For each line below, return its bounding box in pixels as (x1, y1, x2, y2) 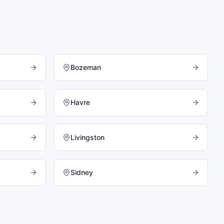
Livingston (70, 133, 104, 141)
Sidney (70, 168, 93, 176)
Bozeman (70, 63, 101, 71)
